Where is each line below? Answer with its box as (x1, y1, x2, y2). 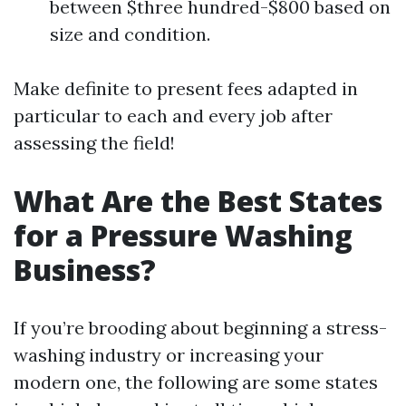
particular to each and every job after (14, 104, 333, 127)
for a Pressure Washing (14, 216, 353, 255)
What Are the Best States (14, 181, 382, 220)
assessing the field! (14, 131, 175, 154)
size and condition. (50, 23, 210, 45)
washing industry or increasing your (14, 343, 324, 366)
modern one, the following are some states (14, 371, 378, 393)
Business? (14, 250, 156, 289)
